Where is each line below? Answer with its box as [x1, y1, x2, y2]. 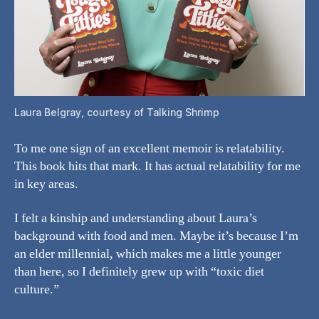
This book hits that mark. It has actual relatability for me [14, 158, 300, 175]
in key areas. [14, 176, 78, 193]
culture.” [14, 281, 59, 298]
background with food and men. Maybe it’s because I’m [14, 227, 298, 244]
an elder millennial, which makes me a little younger [14, 245, 281, 262]
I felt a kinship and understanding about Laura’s [14, 209, 257, 226]
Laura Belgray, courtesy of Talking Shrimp [14, 106, 219, 119]
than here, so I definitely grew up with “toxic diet [14, 263, 264, 280]
